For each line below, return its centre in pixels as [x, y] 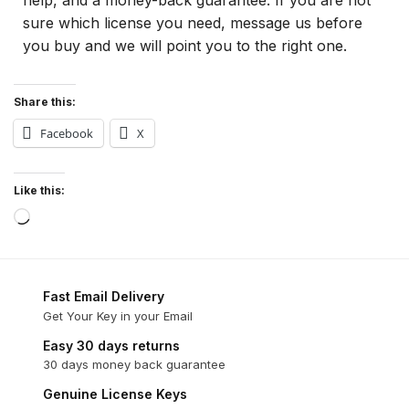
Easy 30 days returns [111, 345]
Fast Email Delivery [104, 297]
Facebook [67, 134]
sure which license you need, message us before [193, 22]
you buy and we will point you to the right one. [185, 45]
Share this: [45, 102]
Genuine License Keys [115, 394]
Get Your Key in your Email [118, 315]
